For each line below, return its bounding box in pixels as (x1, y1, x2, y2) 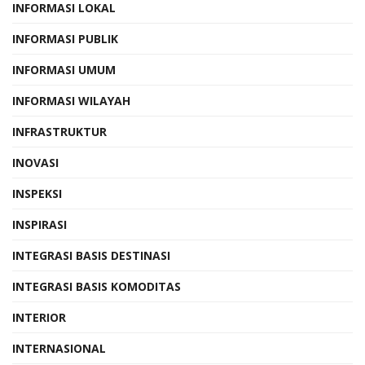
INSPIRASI (12, 216, 67, 232)
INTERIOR (12, 309, 66, 325)
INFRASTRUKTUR (12, 123, 107, 139)
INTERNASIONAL (12, 340, 106, 356)
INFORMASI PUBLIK (12, 30, 118, 46)
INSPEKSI (12, 185, 62, 201)
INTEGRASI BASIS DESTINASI (12, 247, 170, 263)
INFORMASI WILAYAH (12, 92, 130, 108)
